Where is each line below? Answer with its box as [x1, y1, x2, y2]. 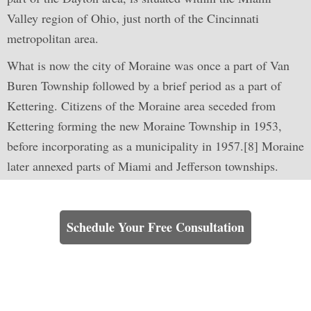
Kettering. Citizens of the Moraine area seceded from [7, 97, 276, 114]
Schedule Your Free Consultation [67, 218, 244, 236]
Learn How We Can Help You [51, 182, 260, 205]
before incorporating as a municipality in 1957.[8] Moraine [7, 137, 304, 154]
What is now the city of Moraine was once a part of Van [7, 57, 289, 74]
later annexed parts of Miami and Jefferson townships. [7, 158, 278, 174]
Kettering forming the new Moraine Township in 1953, [7, 117, 282, 134]
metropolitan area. [7, 30, 99, 47]
